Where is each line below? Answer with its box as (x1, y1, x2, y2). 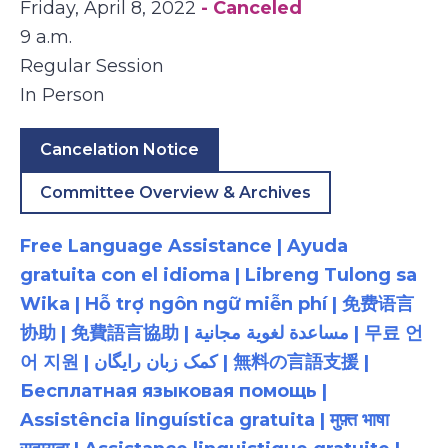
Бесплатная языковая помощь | (20, 380, 327, 402)
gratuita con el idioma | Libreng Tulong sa (20, 264, 417, 286)
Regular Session (20, 55, 164, 77)
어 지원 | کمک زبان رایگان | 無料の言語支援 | (20, 351, 94, 373)
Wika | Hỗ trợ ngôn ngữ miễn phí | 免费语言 (20, 293, 414, 315)
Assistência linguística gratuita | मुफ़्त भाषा (20, 409, 389, 431)
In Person (20, 84, 105, 106)
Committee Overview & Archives (40, 183, 311, 202)
